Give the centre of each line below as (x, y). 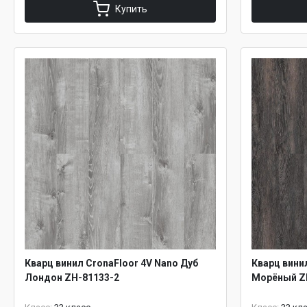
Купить (131, 9)
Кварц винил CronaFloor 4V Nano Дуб (111, 263)
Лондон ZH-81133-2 (72, 278)
